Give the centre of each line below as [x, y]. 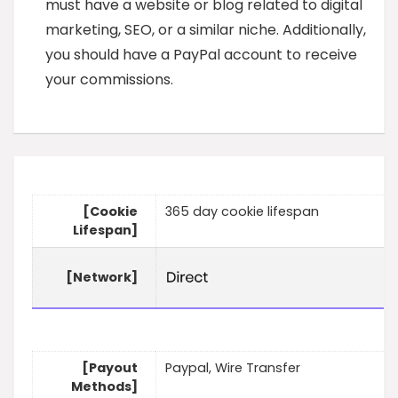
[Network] [102, 278]
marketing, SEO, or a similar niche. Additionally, [206, 30]
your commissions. [109, 80]
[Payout [110, 368]
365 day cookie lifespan [242, 212]
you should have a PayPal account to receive [201, 55]
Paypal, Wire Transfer [233, 368]
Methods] [104, 387]
